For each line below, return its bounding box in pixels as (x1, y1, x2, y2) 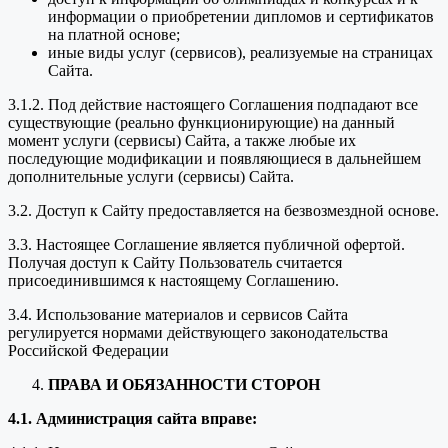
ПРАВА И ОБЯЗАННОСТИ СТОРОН (48, 376, 320, 394)
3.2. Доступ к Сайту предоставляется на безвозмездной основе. (8, 202, 439, 220)
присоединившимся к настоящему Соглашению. (8, 272, 339, 290)
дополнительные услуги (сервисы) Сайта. (8, 168, 294, 186)
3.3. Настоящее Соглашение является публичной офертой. (8, 236, 405, 254)
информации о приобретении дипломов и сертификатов (48, 8, 434, 26)
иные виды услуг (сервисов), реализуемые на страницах (48, 44, 433, 62)
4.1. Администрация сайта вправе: (8, 410, 257, 428)
